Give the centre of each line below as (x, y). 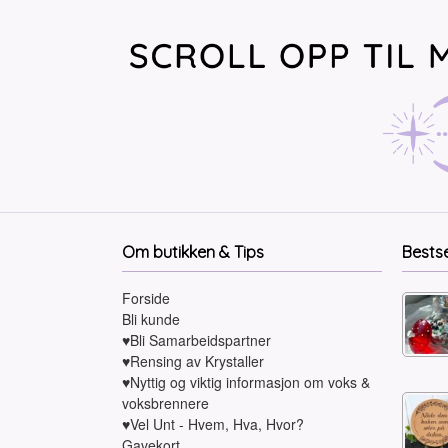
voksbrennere (165, 403)
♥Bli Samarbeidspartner (196, 340)
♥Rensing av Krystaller (193, 361)
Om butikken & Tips (193, 252)
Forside (146, 298)
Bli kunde (151, 319)
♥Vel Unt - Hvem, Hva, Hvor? (213, 424)
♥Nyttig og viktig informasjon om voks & (246, 382)
